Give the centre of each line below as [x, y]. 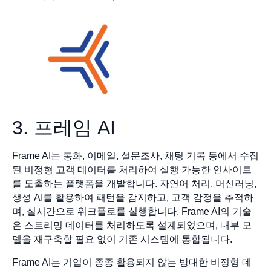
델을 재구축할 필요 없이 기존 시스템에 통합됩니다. [122, 240]
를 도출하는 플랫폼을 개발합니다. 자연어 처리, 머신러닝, [134, 184]
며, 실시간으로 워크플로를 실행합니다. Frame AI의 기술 [132, 212]
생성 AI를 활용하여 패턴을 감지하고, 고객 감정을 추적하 [133, 198]
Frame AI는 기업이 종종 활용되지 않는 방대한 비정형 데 [132, 262]
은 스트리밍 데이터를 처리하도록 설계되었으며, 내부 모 [132, 226]
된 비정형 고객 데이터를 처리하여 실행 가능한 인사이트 [132, 170]
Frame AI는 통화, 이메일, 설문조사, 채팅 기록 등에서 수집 [135, 156]
